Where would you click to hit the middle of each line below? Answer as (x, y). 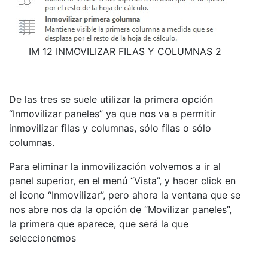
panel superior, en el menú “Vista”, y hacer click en (122, 180)
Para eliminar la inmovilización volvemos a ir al (115, 166)
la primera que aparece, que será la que (99, 223)
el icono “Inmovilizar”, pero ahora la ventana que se (125, 195)
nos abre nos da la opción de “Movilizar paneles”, (120, 209)
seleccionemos (42, 238)
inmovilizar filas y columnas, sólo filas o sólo (110, 128)
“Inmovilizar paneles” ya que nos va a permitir (112, 113)
